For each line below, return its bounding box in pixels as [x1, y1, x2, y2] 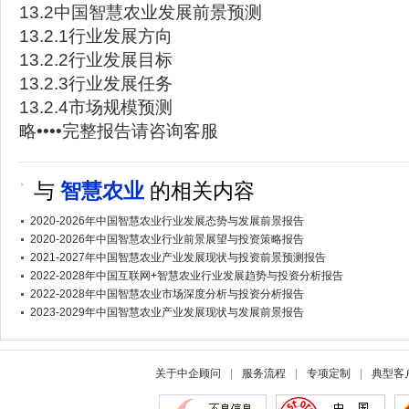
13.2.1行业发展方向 [19, 26, 173, 46]
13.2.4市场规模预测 [19, 98, 173, 117]
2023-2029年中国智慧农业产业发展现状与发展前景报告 [30, 306, 304, 319]
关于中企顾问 [155, 367, 221, 380]
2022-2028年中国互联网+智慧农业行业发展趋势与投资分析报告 [30, 269, 343, 282]
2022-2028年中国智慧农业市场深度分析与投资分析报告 [30, 288, 304, 300]
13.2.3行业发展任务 [19, 74, 173, 93]
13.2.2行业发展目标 [19, 50, 173, 69]
